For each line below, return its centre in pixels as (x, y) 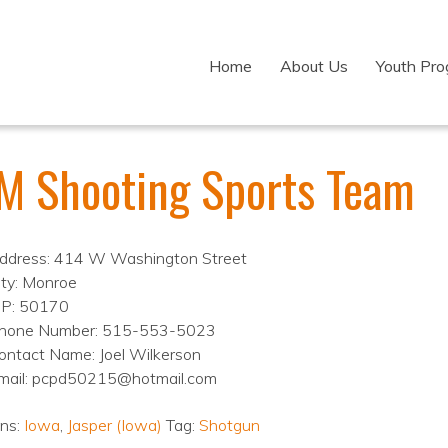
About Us (314, 66)
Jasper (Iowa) (114, 425)
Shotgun (229, 425)
